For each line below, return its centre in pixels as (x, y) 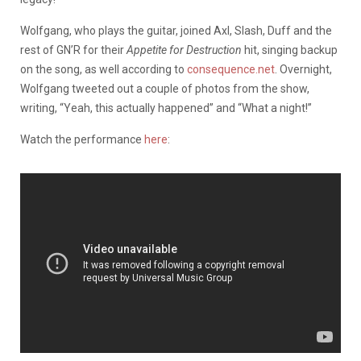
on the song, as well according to (104, 69)
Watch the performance (82, 139)
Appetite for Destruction (184, 50)
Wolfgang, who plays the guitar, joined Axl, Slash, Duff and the (176, 30)
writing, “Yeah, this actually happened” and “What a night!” (166, 108)
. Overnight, (303, 69)
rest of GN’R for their (73, 50)
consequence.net (231, 69)
